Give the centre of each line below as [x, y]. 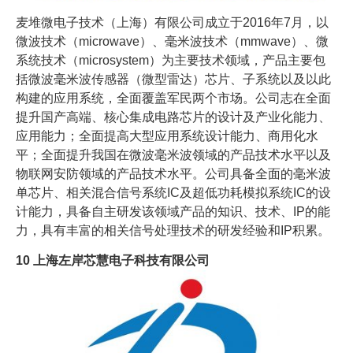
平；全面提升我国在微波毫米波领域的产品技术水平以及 [173, 155]
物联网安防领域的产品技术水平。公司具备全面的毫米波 [173, 174]
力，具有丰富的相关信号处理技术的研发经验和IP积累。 [173, 231]
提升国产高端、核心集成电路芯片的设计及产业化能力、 [173, 117]
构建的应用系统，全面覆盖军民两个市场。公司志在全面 [173, 98]
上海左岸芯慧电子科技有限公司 [121, 261]
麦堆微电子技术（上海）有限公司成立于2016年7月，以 [172, 23]
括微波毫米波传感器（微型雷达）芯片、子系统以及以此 [173, 80]
